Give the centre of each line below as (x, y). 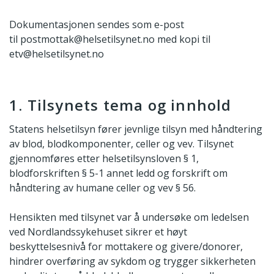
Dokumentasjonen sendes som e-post (97, 24)
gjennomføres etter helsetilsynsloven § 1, (104, 159)
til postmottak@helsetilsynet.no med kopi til (110, 39)
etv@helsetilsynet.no (57, 54)
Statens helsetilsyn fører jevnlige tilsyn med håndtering (136, 129)
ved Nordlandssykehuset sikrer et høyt (98, 232)
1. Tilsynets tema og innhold (120, 105)
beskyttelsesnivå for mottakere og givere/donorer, (126, 247)
